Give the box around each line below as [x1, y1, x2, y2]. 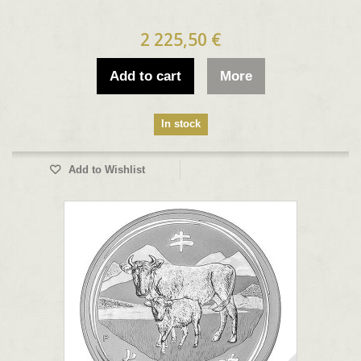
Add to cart [109, 68, 181, 84]
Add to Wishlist [64, 164, 145, 176]
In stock [160, 118, 201, 130]
